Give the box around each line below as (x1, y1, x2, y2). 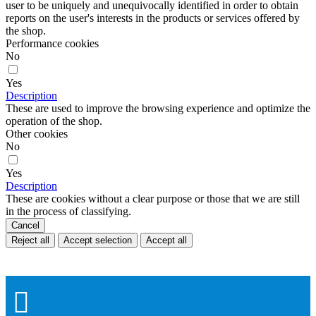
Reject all (11, 234, 49, 245)
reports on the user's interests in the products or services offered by (6, 11, 300, 24)
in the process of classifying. (6, 205, 131, 217)
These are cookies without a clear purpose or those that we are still (6, 192, 300, 205)
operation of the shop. (6, 114, 102, 127)
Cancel (11, 219, 39, 231)
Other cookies (6, 127, 68, 140)
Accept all (146, 234, 187, 245)
